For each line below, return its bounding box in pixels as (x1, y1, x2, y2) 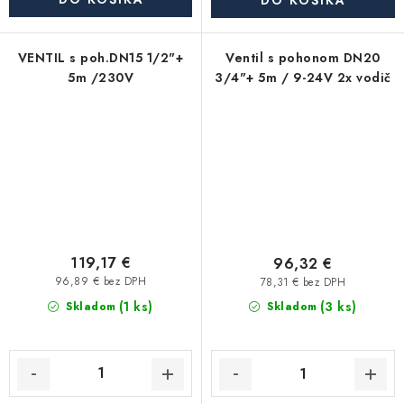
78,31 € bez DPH (260, 274, 346, 289)
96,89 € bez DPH (54, 273, 147, 289)
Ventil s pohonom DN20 (225, 49, 381, 68)
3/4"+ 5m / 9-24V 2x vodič (215, 69, 391, 87)
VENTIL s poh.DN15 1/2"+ (17, 49, 184, 68)
